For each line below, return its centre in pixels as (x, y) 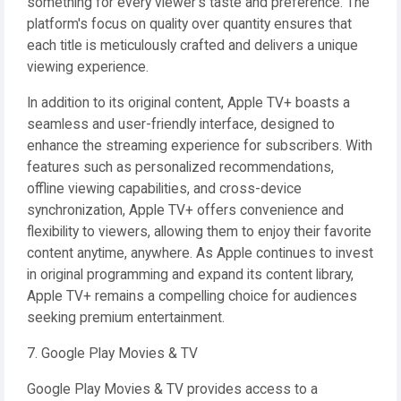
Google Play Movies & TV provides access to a (172, 389)
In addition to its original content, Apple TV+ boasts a (188, 103)
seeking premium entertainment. (126, 318)
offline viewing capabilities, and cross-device (164, 189)
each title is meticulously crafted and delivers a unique (192, 46)
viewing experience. (88, 67)
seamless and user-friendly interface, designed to (181, 124)
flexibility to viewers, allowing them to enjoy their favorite (199, 232)
